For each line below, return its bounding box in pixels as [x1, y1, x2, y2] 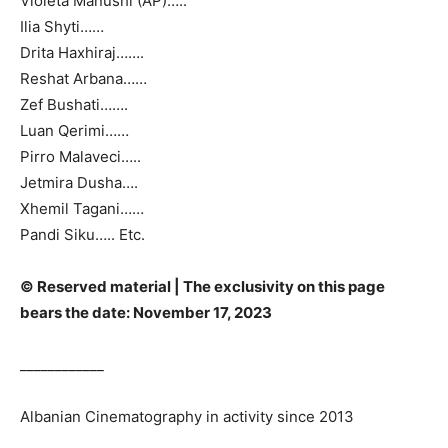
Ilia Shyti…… [20, 17, 104, 37]
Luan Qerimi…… [20, 121, 129, 141]
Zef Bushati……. [20, 95, 128, 115]
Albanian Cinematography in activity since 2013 [20, 407, 354, 427]
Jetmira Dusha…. [20, 173, 138, 193]
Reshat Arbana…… [20, 69, 147, 89]
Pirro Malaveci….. [20, 147, 141, 167]
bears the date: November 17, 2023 [20, 303, 272, 323]
